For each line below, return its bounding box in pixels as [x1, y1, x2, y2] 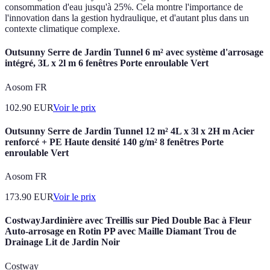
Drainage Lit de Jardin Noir [5, 237, 120, 248]
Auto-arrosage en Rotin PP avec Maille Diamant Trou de [5, 226, 236, 237]
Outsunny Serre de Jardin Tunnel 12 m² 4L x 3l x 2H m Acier [5, 125, 254, 136]
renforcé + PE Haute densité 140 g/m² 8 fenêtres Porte [5, 136, 224, 147]
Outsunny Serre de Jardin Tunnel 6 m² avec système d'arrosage [5, 47, 263, 58]
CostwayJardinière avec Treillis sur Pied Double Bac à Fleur [5, 215, 251, 226]
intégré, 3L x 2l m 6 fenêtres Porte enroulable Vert [5, 58, 209, 69]
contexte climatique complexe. [5, 24, 120, 34]
